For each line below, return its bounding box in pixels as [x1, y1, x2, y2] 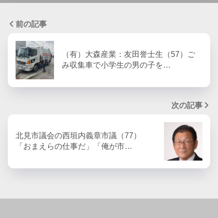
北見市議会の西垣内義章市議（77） [16, 131, 141, 140]
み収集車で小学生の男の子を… [62, 61, 171, 70]
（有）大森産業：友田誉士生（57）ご [62, 50, 195, 59]
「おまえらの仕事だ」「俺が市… [16, 142, 132, 151]
